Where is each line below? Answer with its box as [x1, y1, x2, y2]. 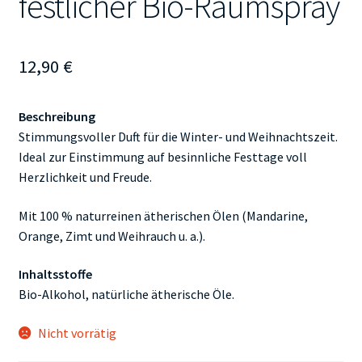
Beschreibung [18, 107, 95, 124]
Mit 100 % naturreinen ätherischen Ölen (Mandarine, [18, 207, 308, 224]
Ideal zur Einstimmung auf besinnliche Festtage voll [18, 148, 307, 165]
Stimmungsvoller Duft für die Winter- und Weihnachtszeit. [18, 128, 338, 145]
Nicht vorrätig [38, 324, 117, 341]
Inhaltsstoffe [18, 266, 92, 283]
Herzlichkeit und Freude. [18, 168, 152, 185]
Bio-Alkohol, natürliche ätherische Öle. [18, 286, 234, 303]
